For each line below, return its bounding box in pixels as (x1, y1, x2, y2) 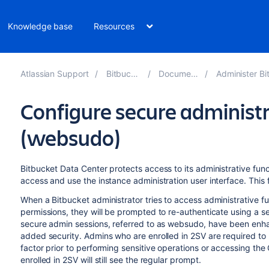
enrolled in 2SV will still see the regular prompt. (20, 255, 201, 265)
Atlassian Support (20, 68, 89, 79)
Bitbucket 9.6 (106, 68, 131, 79)
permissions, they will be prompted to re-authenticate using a (20, 207, 261, 217)
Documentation (159, 68, 192, 79)
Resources (94, 21, 134, 31)
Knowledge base (8, 21, 73, 31)
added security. (20, 231, 84, 241)
